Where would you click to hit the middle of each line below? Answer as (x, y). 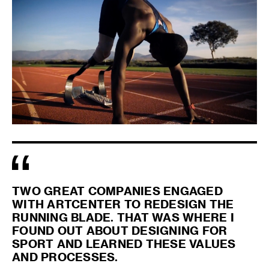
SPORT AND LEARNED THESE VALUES (124, 243)
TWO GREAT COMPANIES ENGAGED (117, 190)
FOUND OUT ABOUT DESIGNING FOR (120, 230)
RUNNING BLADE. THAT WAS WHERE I (123, 217)
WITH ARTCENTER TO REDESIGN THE (123, 204)
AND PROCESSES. (65, 256)
